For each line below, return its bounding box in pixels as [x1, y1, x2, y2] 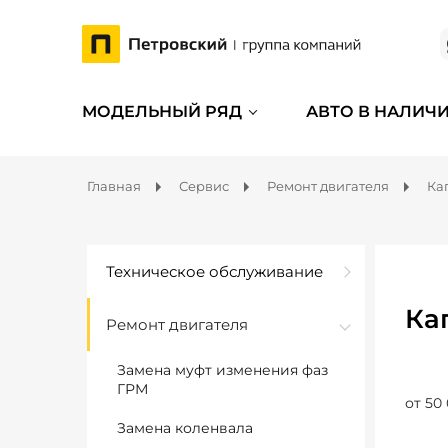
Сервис [179, 178, 229, 194]
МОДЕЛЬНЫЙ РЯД [82, 102, 242, 121]
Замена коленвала [117, 419, 253, 437]
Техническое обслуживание [106, 262, 323, 281]
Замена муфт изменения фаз [117, 361, 328, 379]
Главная [87, 178, 141, 194]
